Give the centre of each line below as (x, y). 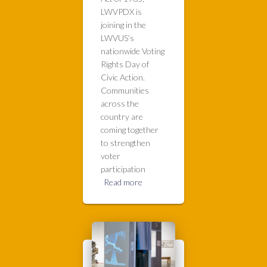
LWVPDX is (121, 12)
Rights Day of (125, 64)
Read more (123, 182)
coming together (130, 130)
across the (120, 104)
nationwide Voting (133, 51)
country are (122, 117)
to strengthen (125, 143)
